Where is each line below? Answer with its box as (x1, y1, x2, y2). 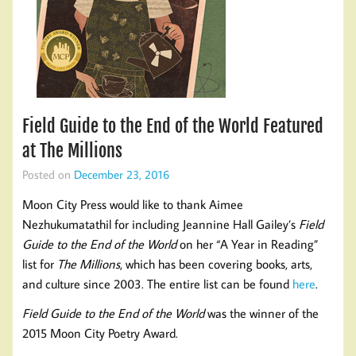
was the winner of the (204, 304, 319, 321)
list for (22, 255, 57, 272)
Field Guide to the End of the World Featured (22, 114, 323, 137)
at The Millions (22, 138, 122, 162)
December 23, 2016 (74, 165, 169, 182)
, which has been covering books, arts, (120, 255, 312, 272)
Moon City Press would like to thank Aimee (22, 195, 243, 212)
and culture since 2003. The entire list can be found (22, 275, 292, 292)
